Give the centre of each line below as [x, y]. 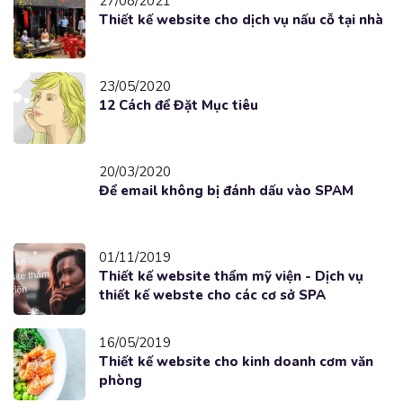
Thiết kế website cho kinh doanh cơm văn [236, 361]
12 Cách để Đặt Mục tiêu [179, 105]
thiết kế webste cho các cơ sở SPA [212, 295]
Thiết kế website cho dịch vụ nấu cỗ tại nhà [241, 19]
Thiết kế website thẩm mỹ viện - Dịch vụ [231, 276]
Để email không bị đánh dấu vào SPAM [226, 190]
